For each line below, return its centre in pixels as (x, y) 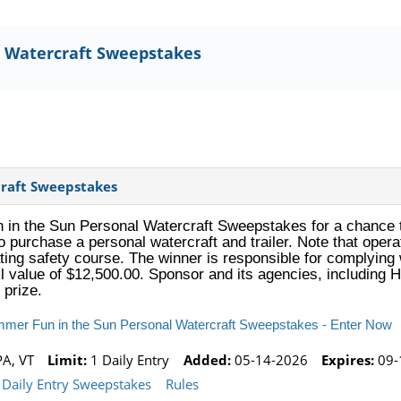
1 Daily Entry (128, 359)
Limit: (68, 359)
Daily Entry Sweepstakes (77, 384)
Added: (207, 359)
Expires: (347, 359)
